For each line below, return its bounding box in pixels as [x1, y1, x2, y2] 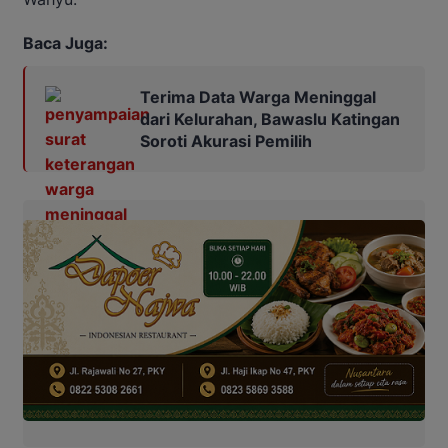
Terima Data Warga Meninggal [140, 86, 376, 107]
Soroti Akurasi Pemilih [140, 130, 312, 151]
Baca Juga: [23, 32, 108, 53]
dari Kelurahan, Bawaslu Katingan [140, 108, 400, 129]
